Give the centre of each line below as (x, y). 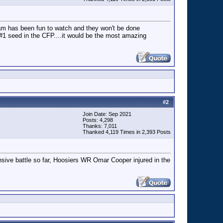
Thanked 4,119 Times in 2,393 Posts (127, 132)
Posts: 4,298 (98, 120)
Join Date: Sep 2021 (107, 114)
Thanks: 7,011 (100, 126)
